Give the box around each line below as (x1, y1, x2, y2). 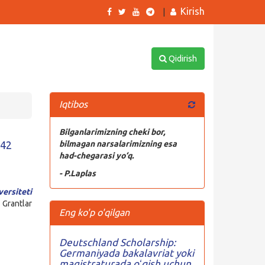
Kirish (180, 6, 205, 17)
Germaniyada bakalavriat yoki (59, 247, 194, 258)
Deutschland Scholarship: (59, 237, 176, 248)
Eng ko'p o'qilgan (59, 207, 130, 218)
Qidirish (166, 54, 197, 63)
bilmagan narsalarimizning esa (59, 139, 177, 148)
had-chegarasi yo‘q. (59, 151, 134, 160)
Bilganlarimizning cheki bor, (59, 127, 165, 137)
